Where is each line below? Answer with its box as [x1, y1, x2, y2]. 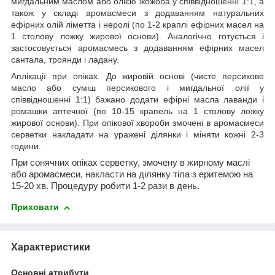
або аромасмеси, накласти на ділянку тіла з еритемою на [11, 169, 253, 180]
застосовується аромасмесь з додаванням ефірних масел [11, 43, 264, 53]
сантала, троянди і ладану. [11, 55, 119, 65]
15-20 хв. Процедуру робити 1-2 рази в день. [11, 181, 199, 192]
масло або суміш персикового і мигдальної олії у [11, 83, 264, 93]
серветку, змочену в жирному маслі [98, 158, 250, 168]
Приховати [11, 202, 59, 212]
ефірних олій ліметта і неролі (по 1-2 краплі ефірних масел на [11, 20, 264, 30]
